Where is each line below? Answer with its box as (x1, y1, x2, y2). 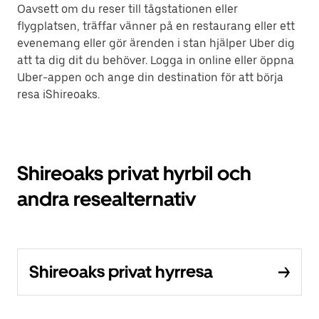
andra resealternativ (17, 187, 196, 211)
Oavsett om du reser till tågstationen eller (17, 2, 238, 16)
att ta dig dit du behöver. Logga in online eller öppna (17, 53, 294, 67)
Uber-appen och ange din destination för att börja (17, 70, 283, 84)
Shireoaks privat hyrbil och (17, 161, 251, 185)
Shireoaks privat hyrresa (29, 261, 213, 282)
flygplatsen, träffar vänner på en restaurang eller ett (17, 19, 295, 33)
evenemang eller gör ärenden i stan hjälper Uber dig (17, 36, 295, 50)
